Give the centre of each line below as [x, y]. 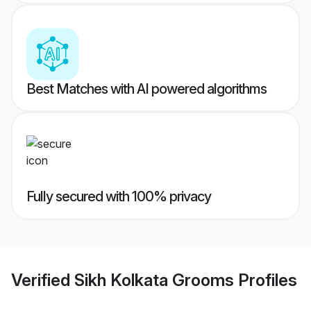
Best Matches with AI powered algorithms [146, 89]
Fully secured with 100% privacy [119, 197]
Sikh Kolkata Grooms [154, 280]
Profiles [266, 280]
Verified [43, 280]
